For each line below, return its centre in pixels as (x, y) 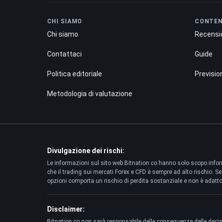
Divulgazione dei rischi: (85, 151)
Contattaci (64, 54)
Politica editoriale (74, 74)
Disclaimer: (66, 209)
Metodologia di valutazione (89, 94)
